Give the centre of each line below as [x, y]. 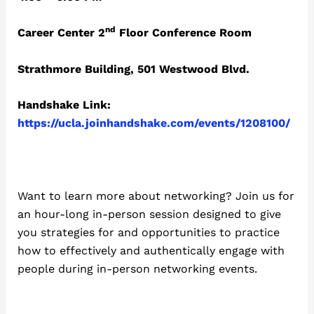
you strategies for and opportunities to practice [148, 232]
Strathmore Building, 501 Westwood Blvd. [133, 69]
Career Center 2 [61, 33]
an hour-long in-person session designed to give [149, 214]
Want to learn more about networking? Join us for [156, 196]
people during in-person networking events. [137, 268]
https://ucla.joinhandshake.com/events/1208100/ [153, 123]
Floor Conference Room [183, 33]
